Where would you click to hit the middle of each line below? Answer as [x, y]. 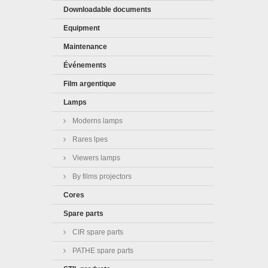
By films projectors [101, 176]
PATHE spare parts [102, 251]
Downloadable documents [107, 10]
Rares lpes [89, 139]
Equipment [82, 28]
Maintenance [85, 47]
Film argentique [90, 84]
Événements [85, 65]
